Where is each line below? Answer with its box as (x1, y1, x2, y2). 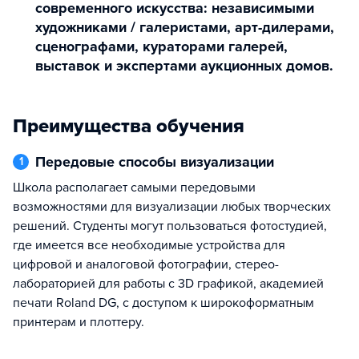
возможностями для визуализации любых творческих (13, 199, 331, 215)
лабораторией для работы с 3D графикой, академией (13, 276, 324, 292)
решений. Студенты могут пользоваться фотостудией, (13, 218, 327, 234)
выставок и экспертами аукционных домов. (35, 57, 333, 75)
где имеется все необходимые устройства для (13, 237, 285, 253)
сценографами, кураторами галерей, (35, 38, 288, 55)
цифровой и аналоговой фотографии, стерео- (13, 256, 279, 272)
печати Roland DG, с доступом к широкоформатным (13, 295, 314, 311)
